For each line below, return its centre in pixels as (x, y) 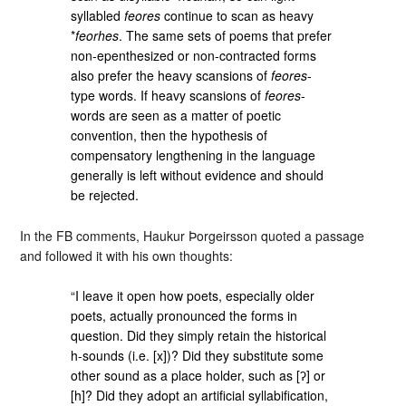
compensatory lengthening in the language (193, 155)
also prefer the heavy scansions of (171, 75)
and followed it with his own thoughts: (127, 255)
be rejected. (105, 194)
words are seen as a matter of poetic (176, 115)
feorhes (97, 35)
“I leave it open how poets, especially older (193, 296)
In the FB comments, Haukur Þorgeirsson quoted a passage (193, 235)
